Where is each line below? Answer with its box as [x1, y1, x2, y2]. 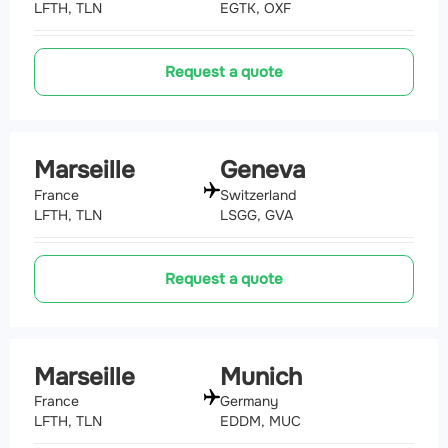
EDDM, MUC [220, 412, 301, 431]
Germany [220, 392, 278, 411]
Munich [220, 361, 302, 392]
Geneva [220, 154, 305, 185]
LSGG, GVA [220, 205, 293, 224]
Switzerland [220, 185, 296, 204]
